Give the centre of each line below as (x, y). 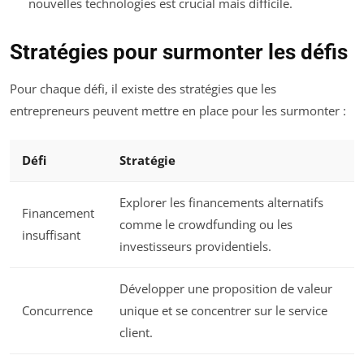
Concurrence (57, 311)
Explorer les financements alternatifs (221, 203)
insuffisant (51, 235)
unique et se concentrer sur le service (223, 311)
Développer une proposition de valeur (226, 289)
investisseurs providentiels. (195, 247)
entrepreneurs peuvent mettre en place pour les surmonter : (178, 110)
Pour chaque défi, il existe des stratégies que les (143, 88)
